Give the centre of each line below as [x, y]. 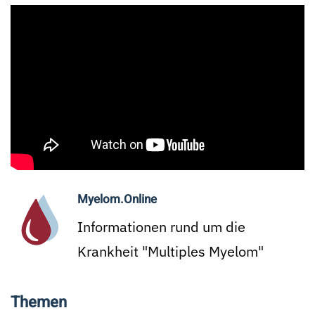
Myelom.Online [117, 200]
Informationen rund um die [161, 227]
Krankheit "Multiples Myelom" [171, 252]
